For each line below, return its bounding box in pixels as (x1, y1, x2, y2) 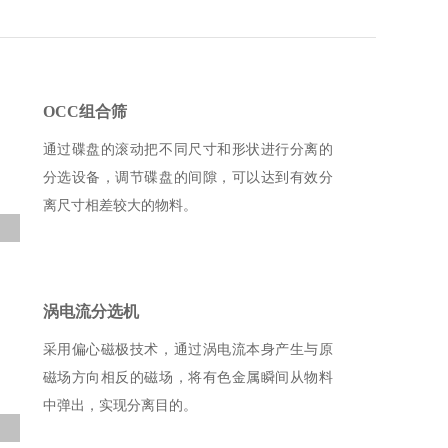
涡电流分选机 (42, 303, 139, 320)
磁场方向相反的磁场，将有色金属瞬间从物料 (42, 370, 333, 385)
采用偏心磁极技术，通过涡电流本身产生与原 (42, 342, 333, 357)
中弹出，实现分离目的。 (42, 398, 197, 413)
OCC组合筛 (42, 103, 127, 120)
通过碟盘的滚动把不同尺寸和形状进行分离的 (42, 142, 333, 157)
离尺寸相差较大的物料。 (42, 198, 197, 213)
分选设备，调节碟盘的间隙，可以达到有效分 (42, 170, 333, 185)
